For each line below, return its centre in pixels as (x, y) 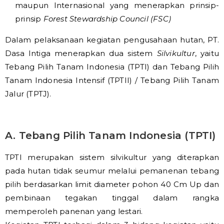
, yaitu (207, 53)
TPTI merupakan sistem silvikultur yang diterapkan (112, 157)
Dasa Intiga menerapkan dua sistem (81, 53)
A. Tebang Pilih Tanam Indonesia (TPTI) (110, 135)
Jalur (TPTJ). (28, 94)
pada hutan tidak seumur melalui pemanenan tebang (112, 171)
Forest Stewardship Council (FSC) (107, 19)
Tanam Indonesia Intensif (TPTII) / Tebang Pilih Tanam (112, 80)
